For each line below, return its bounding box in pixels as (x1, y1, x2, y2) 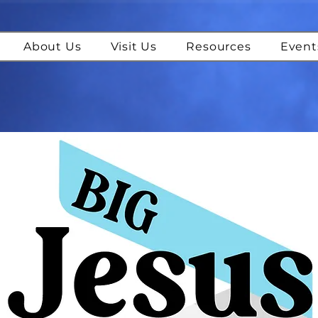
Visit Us (110, 40, 158, 53)
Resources (186, 40, 251, 53)
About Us (23, 40, 82, 53)
